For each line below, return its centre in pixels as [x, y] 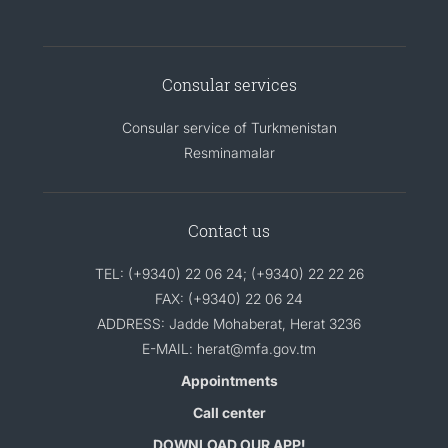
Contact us [229, 230]
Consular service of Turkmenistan [229, 127]
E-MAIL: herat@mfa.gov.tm [229, 348]
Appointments [229, 380]
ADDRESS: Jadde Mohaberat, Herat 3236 [229, 323]
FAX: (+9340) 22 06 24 [229, 298]
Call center [229, 412]
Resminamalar [229, 152]
